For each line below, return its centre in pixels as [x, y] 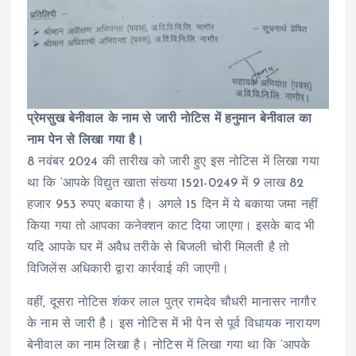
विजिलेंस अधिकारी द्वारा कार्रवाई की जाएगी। [128, 270]
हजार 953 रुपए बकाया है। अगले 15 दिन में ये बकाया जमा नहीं [172, 205]
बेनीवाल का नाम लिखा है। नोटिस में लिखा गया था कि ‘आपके [169, 345]
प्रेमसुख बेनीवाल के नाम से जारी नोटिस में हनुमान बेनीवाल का [170, 120]
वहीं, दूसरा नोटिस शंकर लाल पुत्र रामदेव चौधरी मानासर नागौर [172, 302]
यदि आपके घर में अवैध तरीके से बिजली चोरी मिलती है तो [159, 248]
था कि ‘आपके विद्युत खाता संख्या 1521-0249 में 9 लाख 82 [166, 184]
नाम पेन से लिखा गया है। [86, 141]
